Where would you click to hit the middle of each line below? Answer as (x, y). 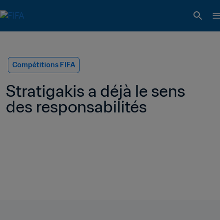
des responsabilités (76, 107)
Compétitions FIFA (44, 65)
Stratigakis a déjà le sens (96, 91)
